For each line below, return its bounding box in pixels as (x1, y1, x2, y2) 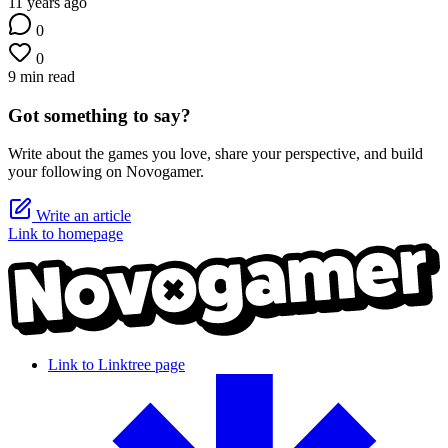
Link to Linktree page (48, 355, 185, 373)
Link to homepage (8, 225, 123, 243)
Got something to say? (8, 104, 191, 126)
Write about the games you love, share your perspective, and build (8, 145, 423, 163)
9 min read (8, 68, 75, 85)
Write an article (32, 207, 131, 225)
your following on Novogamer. (8, 163, 204, 181)
